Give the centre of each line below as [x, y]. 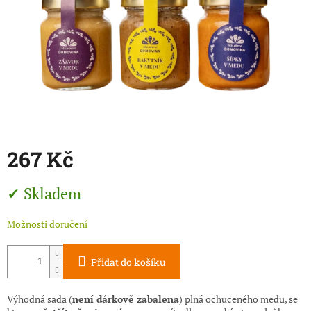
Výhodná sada [37, 299]
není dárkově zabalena [126, 299]
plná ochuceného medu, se [241, 299]
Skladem [52, 194]
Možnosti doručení [47, 224]
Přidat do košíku [128, 262]
